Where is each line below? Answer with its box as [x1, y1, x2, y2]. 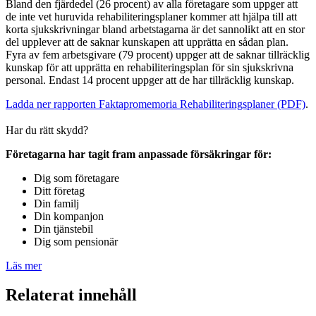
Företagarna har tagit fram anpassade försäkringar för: [6, 147, 272, 160]
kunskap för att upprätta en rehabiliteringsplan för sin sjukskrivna [6, 61, 293, 73]
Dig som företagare [34, 171, 119, 184]
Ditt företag [34, 184, 85, 197]
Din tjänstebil [34, 222, 93, 235]
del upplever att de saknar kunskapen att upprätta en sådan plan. [6, 35, 291, 48]
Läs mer [6, 259, 42, 272]
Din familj [34, 197, 79, 209]
